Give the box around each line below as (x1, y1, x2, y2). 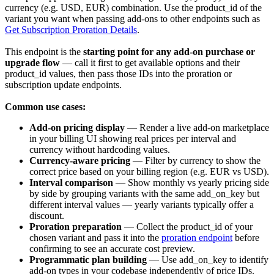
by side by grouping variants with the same (29, 188, 197, 199)
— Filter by (130, 155, 180, 166)
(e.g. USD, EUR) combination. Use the (39, 2, 196, 13)
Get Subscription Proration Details (5, 24, 137, 35)
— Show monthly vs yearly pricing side (113, 177, 269, 188)
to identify (227, 254, 268, 265)
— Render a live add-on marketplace (125, 122, 269, 133)
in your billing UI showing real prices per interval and (29, 133, 236, 144)
